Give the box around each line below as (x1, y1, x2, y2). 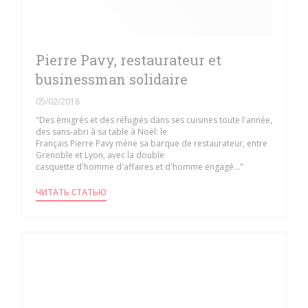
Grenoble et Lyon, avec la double (36, 149, 164, 162)
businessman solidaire (36, 70, 188, 89)
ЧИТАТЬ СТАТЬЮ (36, 186, 107, 199)
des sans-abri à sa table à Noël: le (36, 126, 167, 138)
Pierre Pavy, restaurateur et (36, 51, 221, 69)
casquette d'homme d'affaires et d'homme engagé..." (36, 161, 243, 173)
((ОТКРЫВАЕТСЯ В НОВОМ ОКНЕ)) (106, 186, 239, 198)
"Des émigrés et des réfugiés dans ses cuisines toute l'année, (36, 114, 272, 126)
